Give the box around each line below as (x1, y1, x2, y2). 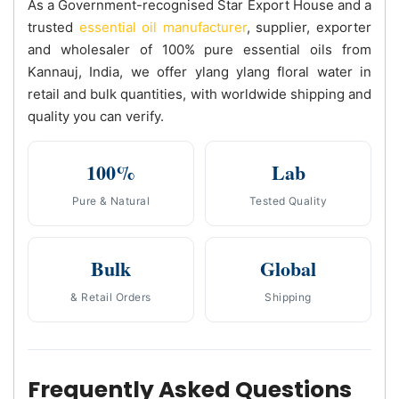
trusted (28, 18, 79, 36)
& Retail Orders (70, 289, 151, 304)
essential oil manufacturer (78, 18, 247, 36)
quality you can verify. (28, 107, 164, 125)
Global (260, 253, 316, 283)
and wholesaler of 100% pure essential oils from (28, 40, 371, 58)
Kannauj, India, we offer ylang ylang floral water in (28, 62, 371, 80)
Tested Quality (248, 193, 328, 208)
